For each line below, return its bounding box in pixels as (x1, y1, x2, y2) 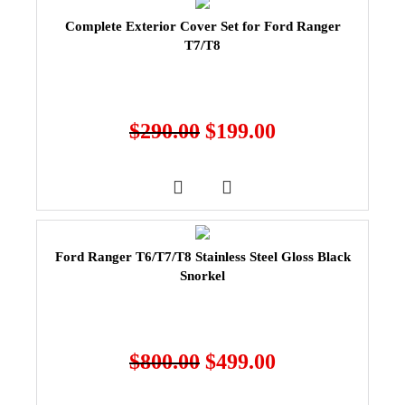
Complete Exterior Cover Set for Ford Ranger (64, 18, 341, 33)
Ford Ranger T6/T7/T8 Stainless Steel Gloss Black (54, 249, 351, 264)
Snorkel (180, 268, 225, 283)
